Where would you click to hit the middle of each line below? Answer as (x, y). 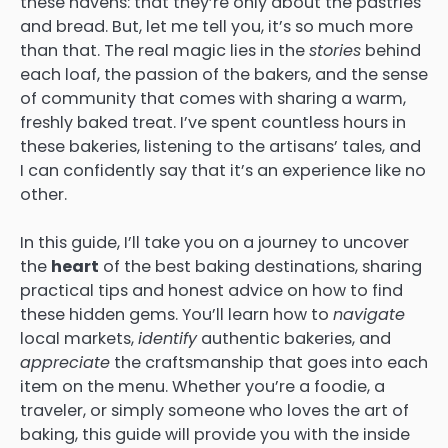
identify (167, 339)
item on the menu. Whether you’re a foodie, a (202, 387)
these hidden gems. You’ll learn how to (176, 315)
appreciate (65, 363)
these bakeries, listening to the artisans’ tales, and (220, 146)
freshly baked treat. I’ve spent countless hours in (213, 122)
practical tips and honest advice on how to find (211, 291)
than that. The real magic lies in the (164, 50)
